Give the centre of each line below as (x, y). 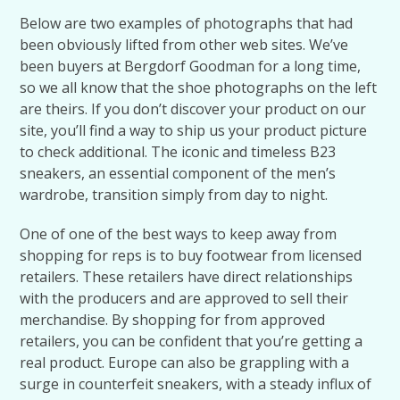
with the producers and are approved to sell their (184, 298)
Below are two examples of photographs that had (187, 23)
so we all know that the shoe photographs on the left (199, 87)
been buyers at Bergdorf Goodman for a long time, (191, 66)
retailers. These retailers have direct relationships (187, 277)
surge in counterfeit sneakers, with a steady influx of (196, 384)
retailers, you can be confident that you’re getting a (192, 341)
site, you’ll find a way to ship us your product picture (194, 130)
